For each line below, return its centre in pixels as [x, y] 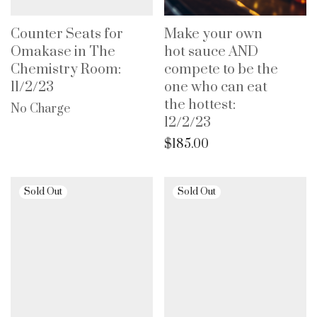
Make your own [213, 34]
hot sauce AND [211, 52]
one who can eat [216, 87]
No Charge [40, 109]
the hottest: [200, 105]
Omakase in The [63, 52]
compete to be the [221, 70]
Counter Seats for [67, 34]
